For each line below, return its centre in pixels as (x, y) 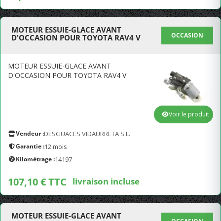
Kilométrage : (35, 159)
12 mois (56, 147)
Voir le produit (189, 114)
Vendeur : (30, 133)
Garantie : (30, 146)
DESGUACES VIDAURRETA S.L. (87, 134)
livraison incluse (106, 181)
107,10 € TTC (37, 182)
